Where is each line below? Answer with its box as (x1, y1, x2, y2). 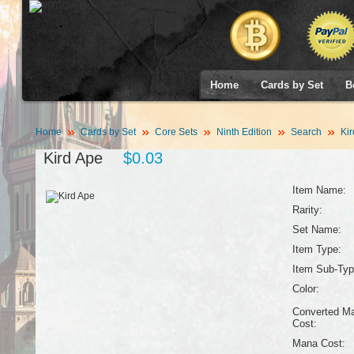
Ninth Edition (216, 126, 272, 137)
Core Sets (154, 126, 198, 137)
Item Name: (292, 184, 346, 196)
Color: (292, 283, 319, 295)
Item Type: (292, 243, 341, 255)
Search (290, 126, 322, 137)
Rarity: (292, 204, 322, 216)
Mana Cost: (292, 337, 345, 349)
